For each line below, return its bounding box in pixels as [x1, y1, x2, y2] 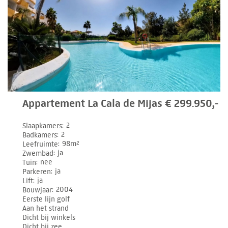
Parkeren [22, 167, 51, 176]
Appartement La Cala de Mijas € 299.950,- [22, 96, 219, 110]
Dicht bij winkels [22, 213, 76, 222]
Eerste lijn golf [22, 194, 70, 204]
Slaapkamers [22, 121, 63, 130]
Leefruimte [22, 139, 59, 149]
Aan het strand [22, 204, 69, 213]
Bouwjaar [22, 185, 52, 194]
